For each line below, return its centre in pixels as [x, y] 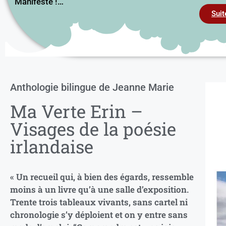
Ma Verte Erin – [76, 111]
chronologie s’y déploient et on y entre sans [99, 214]
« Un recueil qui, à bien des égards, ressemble [102, 177]
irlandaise [52, 146]
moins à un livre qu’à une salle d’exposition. [99, 189]
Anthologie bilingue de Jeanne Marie [92, 87]
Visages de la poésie [93, 128]
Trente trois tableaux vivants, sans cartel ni [99, 202]
